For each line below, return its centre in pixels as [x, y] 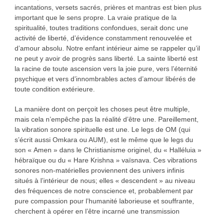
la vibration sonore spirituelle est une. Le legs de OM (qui [102, 130]
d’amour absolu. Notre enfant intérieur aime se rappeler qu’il [107, 48]
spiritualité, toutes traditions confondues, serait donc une [101, 28]
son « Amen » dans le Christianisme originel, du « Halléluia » [108, 150]
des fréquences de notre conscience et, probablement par [104, 191]
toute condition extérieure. [54, 89]
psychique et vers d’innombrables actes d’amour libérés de [105, 79]
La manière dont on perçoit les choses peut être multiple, [102, 109]
